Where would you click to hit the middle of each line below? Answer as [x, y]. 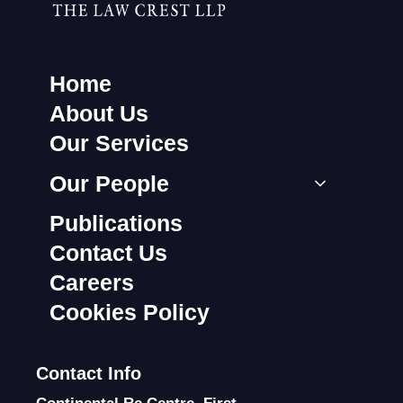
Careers [92, 283]
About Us [99, 114]
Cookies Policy [130, 313]
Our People [109, 183]
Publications [116, 224]
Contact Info [89, 374]
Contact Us [108, 253]
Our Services [119, 143]
